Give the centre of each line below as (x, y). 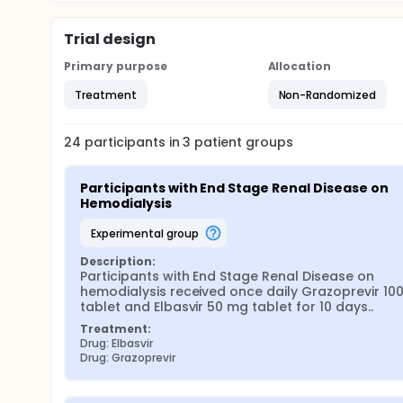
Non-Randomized (327, 94)
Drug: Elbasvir (116, 343)
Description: (118, 261)
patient (217, 142)
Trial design (110, 39)
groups (268, 142)
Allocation (300, 66)
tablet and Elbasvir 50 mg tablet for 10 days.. (227, 307)
